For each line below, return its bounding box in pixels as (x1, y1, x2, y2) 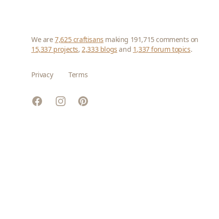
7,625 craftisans (55, 35, 104, 44)
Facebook (31, 95, 65, 106)
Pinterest (78, 96, 110, 107)
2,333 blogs (82, 44, 117, 54)
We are (31, 35, 55, 44)
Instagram (54, 95, 91, 106)
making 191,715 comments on (103, 35, 199, 44)
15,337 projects (31, 44, 78, 54)
